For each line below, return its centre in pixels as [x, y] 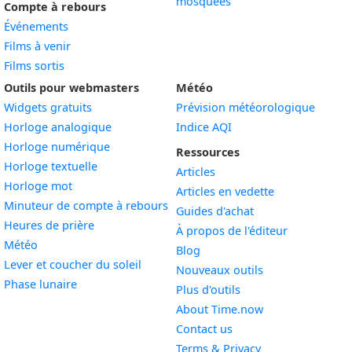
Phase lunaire [40, 284]
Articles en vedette [225, 191]
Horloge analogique [58, 127]
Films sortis [34, 66]
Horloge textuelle [51, 166]
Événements [36, 26]
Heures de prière [49, 225]
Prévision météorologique [246, 107]
